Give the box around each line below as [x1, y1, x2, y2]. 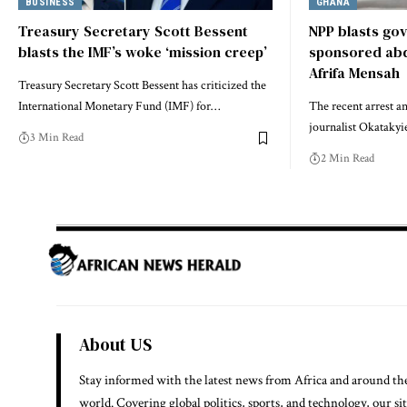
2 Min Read [321, 151, 374, 167]
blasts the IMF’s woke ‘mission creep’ [18, 42, 267, 63]
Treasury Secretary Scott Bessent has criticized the [18, 77, 266, 94]
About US [79, 332, 152, 356]
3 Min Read [30, 130, 84, 146]
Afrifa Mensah [309, 63, 400, 84]
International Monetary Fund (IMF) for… [18, 98, 220, 115]
